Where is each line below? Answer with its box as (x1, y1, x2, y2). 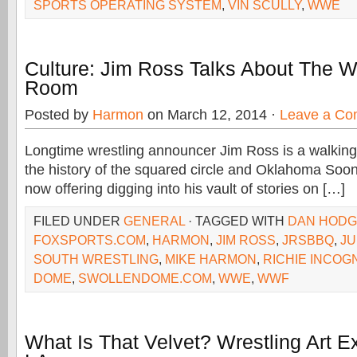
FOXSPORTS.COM (33, 233, 146, 247)
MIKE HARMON (165, 252, 257, 266)
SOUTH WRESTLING (33, 252, 159, 266)
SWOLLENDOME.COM (78, 271, 212, 285)
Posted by (25, 107, 92, 123)
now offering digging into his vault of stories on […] (25, 181, 345, 197)
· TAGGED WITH (185, 214, 288, 228)
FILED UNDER (33, 214, 124, 228)
